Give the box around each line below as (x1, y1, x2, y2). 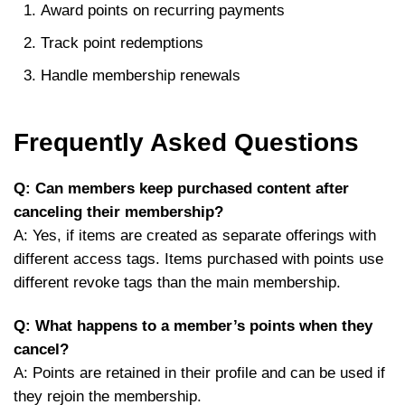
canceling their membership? (14, 203, 223, 221)
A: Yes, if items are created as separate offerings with (14, 227, 376, 244)
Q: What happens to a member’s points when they (14, 317, 372, 334)
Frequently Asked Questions (14, 128, 359, 156)
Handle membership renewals (41, 67, 240, 84)
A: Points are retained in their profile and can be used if (14, 364, 385, 381)
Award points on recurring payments (41, 2, 285, 19)
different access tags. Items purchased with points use (14, 250, 383, 268)
